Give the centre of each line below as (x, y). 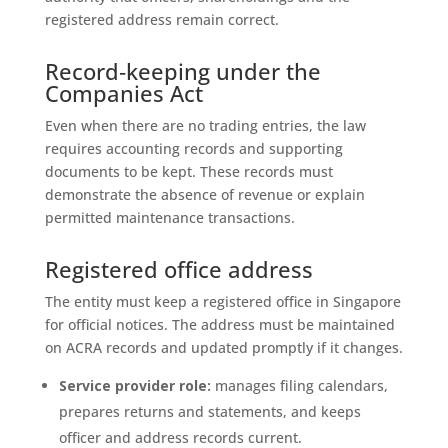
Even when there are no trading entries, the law (205, 125)
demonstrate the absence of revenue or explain (204, 194)
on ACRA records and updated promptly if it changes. (223, 347)
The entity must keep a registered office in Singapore (222, 301)
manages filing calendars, (299, 385)
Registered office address (178, 268)
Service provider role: (134, 385)
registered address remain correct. (161, 19)
